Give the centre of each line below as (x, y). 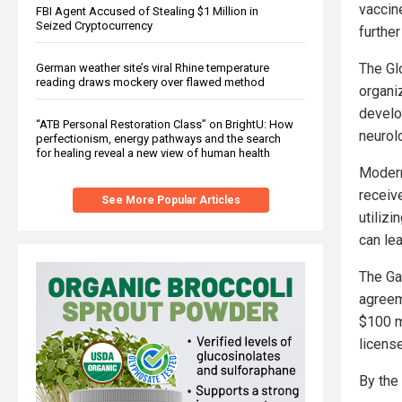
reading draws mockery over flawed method (150, 82)
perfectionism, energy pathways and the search (158, 138)
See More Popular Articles (170, 200)
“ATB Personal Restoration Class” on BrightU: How (165, 124)
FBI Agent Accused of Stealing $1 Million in (147, 11)
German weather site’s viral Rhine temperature (153, 67)
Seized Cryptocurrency (94, 25)
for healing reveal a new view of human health (153, 153)
